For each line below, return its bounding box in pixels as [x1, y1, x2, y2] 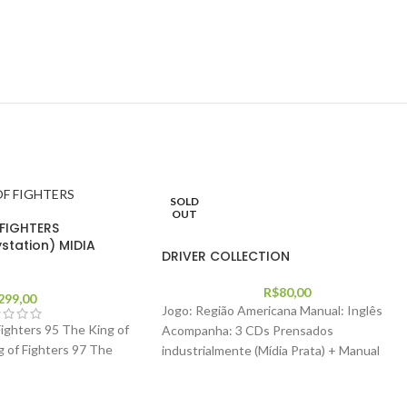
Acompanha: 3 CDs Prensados [162, 323, 333, 338]
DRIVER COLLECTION [162, 247, 290, 265]
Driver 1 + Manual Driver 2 [162, 362, 308, 378]
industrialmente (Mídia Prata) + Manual [162, 342, 380, 358]
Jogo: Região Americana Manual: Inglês [162, 303, 382, 318]
